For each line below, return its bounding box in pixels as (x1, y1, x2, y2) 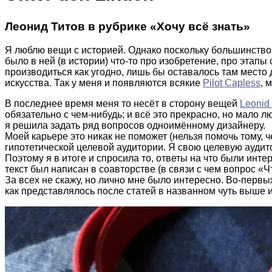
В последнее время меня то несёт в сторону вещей (5, 98, 240, 109)
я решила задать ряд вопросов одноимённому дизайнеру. (5, 120, 265, 131)
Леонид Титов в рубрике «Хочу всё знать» (5, 19, 250, 33)
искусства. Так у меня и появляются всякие (5, 77, 203, 88)
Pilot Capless (203, 77, 260, 88)
